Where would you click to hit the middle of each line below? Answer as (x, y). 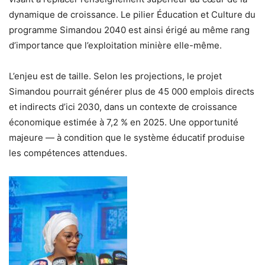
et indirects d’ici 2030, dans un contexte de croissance (123, 106)
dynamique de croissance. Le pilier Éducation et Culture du (132, 14)
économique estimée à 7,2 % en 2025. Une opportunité (124, 122)
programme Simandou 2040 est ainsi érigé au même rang (129, 30)
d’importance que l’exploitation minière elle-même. (115, 45)
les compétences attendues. (68, 153)
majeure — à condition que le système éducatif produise (127, 137)
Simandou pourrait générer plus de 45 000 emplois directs (132, 91)
